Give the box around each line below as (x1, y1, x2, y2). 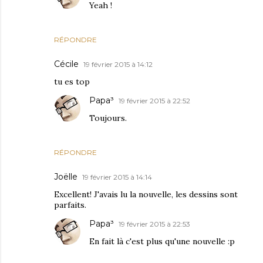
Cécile (54, 59, 79, 70)
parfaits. (54, 200, 86, 211)
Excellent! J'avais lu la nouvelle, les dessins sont (54, 189, 238, 200)
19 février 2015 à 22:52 (119, 96, 190, 106)
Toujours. (89, 113, 127, 124)
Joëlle (54, 171, 77, 183)
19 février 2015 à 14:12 (83, 60, 153, 69)
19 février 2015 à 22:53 (119, 220, 190, 229)
